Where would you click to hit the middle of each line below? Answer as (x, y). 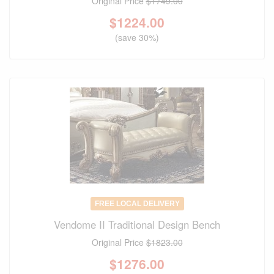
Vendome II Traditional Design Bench (137, 225)
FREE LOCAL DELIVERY (137, 204)
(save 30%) (137, 38)
